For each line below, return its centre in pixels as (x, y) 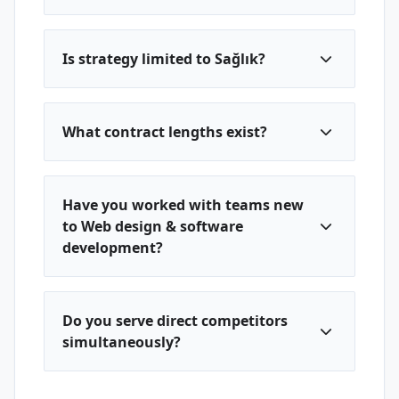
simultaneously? (122, 342)
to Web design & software (153, 226)
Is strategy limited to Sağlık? (164, 59)
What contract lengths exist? (165, 132)
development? (113, 248)
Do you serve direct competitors (175, 321)
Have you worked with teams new (183, 205)
